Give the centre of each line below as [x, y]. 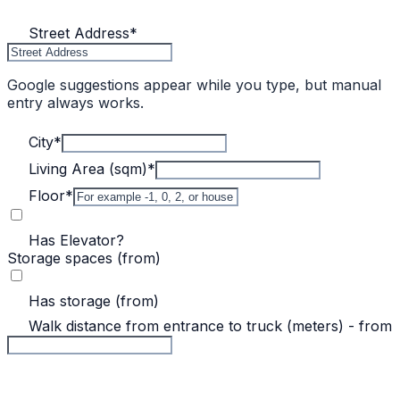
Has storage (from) [94, 301]
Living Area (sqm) [88, 169]
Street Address [79, 33]
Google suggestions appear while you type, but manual [194, 85]
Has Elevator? [76, 241]
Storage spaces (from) [84, 258]
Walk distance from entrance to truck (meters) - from [210, 326]
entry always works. [75, 103]
